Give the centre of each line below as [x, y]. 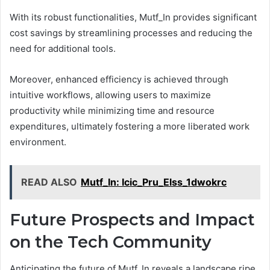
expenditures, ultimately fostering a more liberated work [130, 126]
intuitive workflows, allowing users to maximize [110, 95]
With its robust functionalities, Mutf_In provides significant [133, 17]
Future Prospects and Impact [132, 219]
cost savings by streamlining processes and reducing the [131, 33]
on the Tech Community [111, 242]
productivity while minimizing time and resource [112, 110]
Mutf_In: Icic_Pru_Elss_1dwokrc [154, 182]
